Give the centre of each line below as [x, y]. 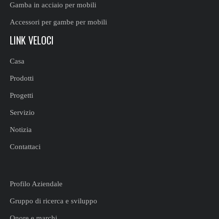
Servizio [22, 112]
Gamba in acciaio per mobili [53, 5]
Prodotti [22, 78]
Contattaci [25, 147]
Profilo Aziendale [36, 184]
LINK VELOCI [32, 40]
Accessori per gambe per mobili [58, 22]
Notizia [21, 130]
